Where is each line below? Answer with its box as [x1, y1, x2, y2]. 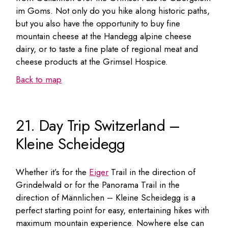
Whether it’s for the [16, 165, 90, 178]
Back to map [16, 73, 62, 85]
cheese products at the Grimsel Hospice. [16, 55, 168, 68]
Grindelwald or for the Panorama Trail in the [16, 178, 180, 191]
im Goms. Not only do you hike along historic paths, [16, 4, 210, 17]
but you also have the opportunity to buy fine [16, 17, 181, 30]
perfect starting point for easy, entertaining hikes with [16, 204, 210, 216]
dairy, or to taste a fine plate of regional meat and [16, 42, 198, 55]
